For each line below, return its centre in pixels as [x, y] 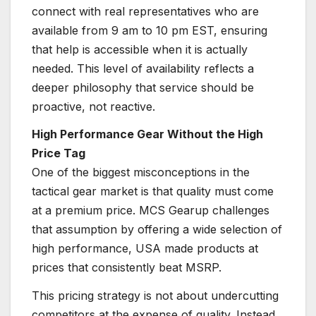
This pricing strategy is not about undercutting [155, 296]
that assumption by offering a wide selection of [157, 230]
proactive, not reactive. [93, 106]
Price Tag [59, 153]
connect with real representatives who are [145, 11]
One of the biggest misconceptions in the [141, 172]
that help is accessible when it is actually [140, 49]
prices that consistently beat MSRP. [127, 268]
